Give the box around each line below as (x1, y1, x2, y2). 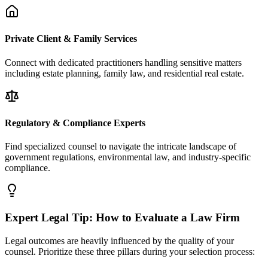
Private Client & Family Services (5, 33, 137, 44)
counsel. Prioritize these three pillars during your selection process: (5, 246, 255, 257)
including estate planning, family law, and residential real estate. (5, 68, 244, 78)
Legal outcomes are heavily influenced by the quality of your (5, 235, 234, 246)
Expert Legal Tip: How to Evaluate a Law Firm (5, 211, 240, 224)
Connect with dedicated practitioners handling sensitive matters (5, 57, 242, 68)
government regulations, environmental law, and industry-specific (5, 152, 251, 163)
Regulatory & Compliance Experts (5, 117, 145, 128)
